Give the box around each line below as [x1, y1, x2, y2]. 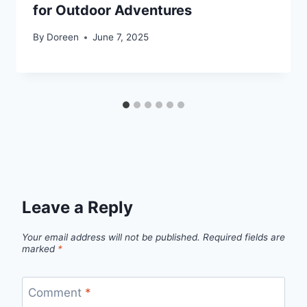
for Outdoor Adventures [33, 2, 192, 19]
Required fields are [203, 232, 285, 243]
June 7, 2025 [93, 32, 149, 42]
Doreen [47, 32, 79, 42]
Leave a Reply [22, 197, 133, 217]
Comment [27, 285, 85, 299]
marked [22, 243, 58, 255]
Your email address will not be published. [22, 232, 200, 243]
